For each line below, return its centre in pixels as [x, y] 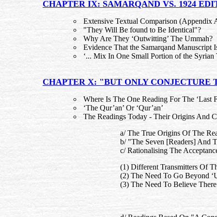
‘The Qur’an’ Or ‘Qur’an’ [122, 108]
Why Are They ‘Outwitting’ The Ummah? [147, 39]
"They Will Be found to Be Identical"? [141, 30]
